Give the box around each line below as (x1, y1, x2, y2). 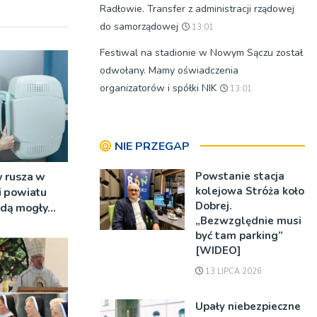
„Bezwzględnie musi (195, 214, 301, 228)
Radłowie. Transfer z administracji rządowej (100, 2, 294, 16)
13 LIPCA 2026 (203, 266, 262, 277)
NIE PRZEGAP (115, 139, 190, 154)
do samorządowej (100, 20, 178, 33)
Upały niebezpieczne (195, 299, 301, 313)
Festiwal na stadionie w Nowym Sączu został (100, 46, 303, 59)
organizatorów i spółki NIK (100, 81, 217, 95)
